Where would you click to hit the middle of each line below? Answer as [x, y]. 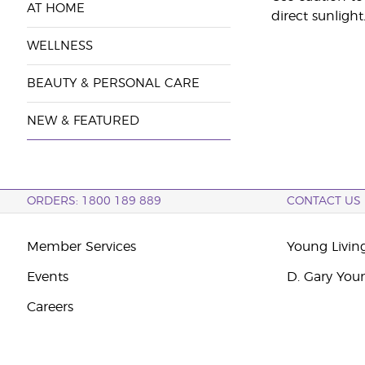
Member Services [81, 247]
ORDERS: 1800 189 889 [94, 201]
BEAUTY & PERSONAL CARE [113, 84]
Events [47, 277]
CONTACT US [324, 201]
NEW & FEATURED [83, 121]
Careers [50, 307]
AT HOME [55, 9]
